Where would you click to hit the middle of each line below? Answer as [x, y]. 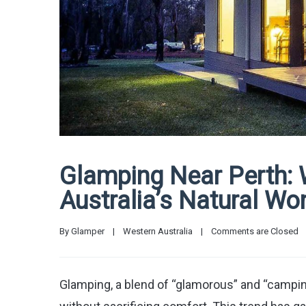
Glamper [88, 232]
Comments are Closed [255, 232]
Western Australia [158, 232]
